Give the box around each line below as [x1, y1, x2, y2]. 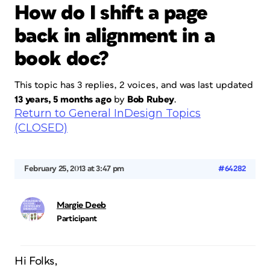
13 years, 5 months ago [14, 95, 111, 104]
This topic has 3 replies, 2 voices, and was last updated [14, 80, 253, 90]
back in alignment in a [14, 26, 215, 46]
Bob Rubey [127, 95, 174, 104]
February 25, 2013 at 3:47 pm [24, 165, 124, 173]
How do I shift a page [14, 3, 208, 24]
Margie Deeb [57, 201, 107, 210]
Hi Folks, [14, 256, 58, 267]
